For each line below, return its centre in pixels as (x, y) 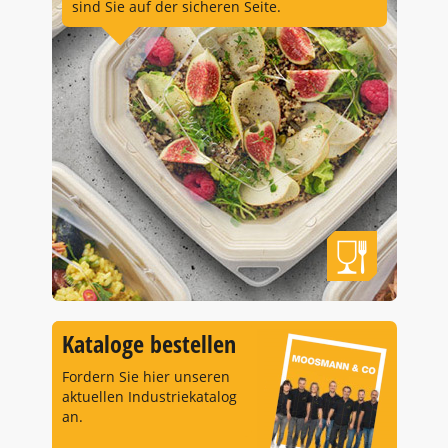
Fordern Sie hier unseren (145, 376)
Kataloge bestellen (148, 343)
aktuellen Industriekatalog (149, 396)
